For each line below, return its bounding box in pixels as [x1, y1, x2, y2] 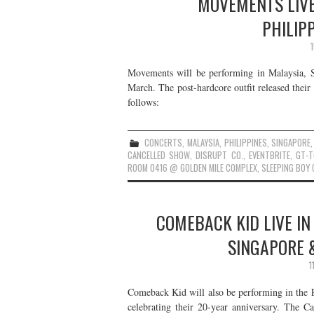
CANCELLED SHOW [128, 149, 191, 162]
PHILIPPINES [224, 136, 267, 149]
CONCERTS [144, 136, 182, 149]
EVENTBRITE [248, 149, 290, 162]
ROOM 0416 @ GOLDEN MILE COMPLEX [128, 161, 257, 175]
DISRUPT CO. [196, 149, 243, 162]
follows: [128, 95, 159, 109]
